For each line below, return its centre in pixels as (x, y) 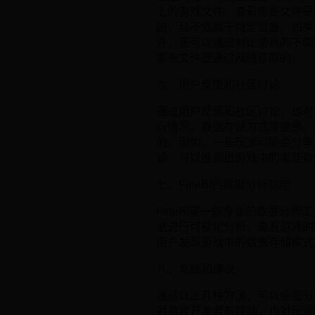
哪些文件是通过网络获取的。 (229, 58)
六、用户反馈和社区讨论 (218, 85)
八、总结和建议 (195, 269)
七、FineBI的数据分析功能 (223, 185)
